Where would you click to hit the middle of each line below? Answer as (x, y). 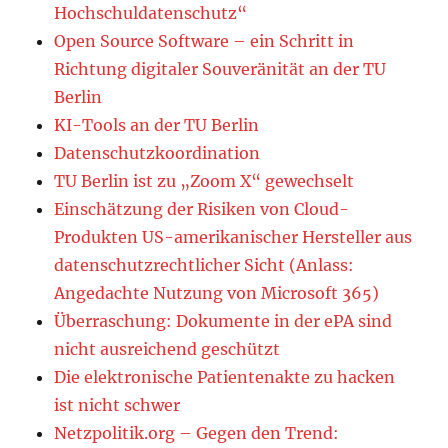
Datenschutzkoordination (157, 153)
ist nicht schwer (117, 405)
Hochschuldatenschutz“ (151, 13)
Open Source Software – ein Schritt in (204, 41)
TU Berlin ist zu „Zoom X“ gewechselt (204, 181)
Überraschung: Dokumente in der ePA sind (223, 321)
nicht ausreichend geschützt (167, 349)
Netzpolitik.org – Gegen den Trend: (197, 433)
